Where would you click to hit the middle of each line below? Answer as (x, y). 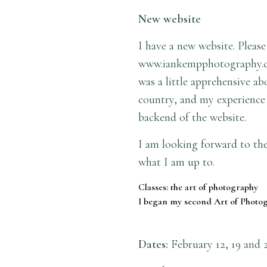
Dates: (153, 244)
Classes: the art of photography (198, 187)
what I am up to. (177, 162)
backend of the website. (193, 117)
